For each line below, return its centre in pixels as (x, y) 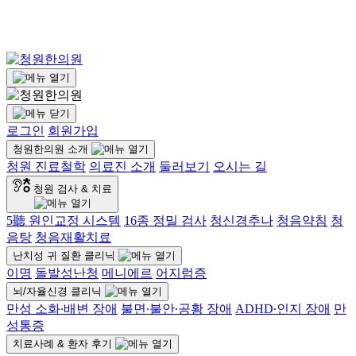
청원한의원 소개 (50, 149)
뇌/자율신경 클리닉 (57, 291)
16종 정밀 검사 (165, 221)
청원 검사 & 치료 (73, 189)
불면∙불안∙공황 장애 (176, 309)
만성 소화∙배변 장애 (62, 309)
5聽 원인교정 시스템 (64, 221)
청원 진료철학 (46, 166)
